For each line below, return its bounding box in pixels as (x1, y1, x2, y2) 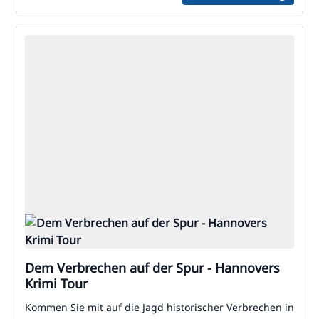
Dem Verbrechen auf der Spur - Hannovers (25, 259, 280, 276)
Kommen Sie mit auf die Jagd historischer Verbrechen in (25, 300, 294, 314)
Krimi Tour (25, 275, 88, 292)
